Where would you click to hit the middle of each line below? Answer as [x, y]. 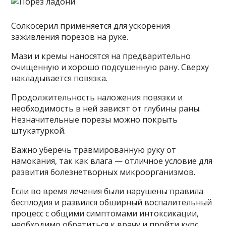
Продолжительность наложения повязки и [97, 97]
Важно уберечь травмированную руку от [94, 150]
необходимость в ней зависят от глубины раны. [106, 108]
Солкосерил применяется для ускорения [91, 25]
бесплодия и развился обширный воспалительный [112, 202]
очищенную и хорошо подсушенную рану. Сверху [110, 67]
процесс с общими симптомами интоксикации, [105, 213]
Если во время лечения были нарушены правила [107, 191]
